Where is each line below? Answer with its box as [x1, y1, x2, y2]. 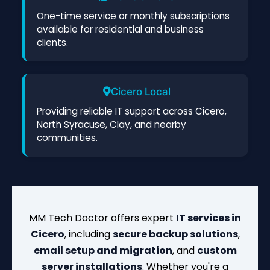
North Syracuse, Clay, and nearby [37, 118, 186, 131]
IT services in [176, 210, 241, 225]
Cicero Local [110, 85, 171, 98]
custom [196, 243, 237, 257]
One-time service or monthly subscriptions [37, 9, 230, 22]
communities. [37, 131, 98, 144]
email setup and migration [33, 243, 172, 257]
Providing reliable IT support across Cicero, [37, 104, 227, 118]
